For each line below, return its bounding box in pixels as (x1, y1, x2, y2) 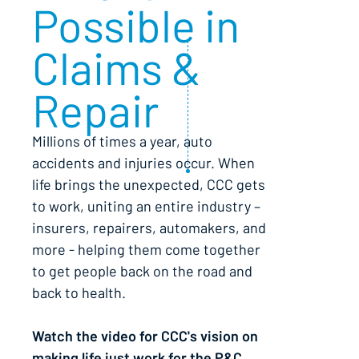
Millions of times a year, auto (32, 132, 212, 150)
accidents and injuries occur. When (32, 154, 255, 171)
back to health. (32, 284, 126, 301)
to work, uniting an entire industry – (32, 197, 260, 215)
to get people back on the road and (32, 262, 252, 280)
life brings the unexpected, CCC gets (32, 175, 265, 193)
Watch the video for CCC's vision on (32, 327, 258, 345)
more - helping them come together (32, 240, 260, 258)
